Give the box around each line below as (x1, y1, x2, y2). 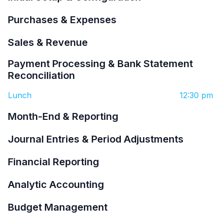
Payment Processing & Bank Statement (8, 57, 193, 70)
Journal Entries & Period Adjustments (8, 133, 184, 145)
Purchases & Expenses (8, 13, 116, 26)
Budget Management (8, 201, 108, 213)
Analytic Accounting (8, 178, 104, 190)
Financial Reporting (8, 155, 99, 168)
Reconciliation (8, 69, 75, 81)
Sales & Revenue (8, 36, 88, 48)
